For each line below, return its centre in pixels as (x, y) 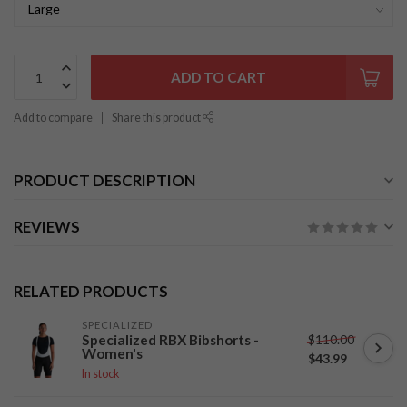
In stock (101, 374)
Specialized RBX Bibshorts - (170, 340)
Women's (112, 353)
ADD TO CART (218, 77)
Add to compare (53, 118)
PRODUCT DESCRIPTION (104, 180)
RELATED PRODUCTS (91, 291)
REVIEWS (47, 227)
